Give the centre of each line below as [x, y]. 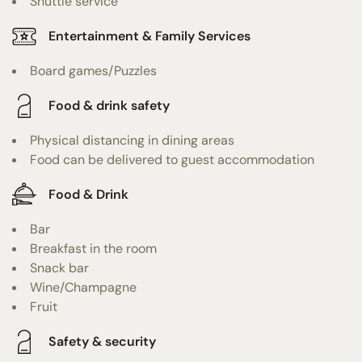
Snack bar [59, 267]
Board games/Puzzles [93, 70]
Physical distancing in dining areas [132, 140]
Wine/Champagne [83, 287]
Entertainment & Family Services [149, 36]
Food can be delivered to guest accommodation [172, 159]
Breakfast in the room [93, 248]
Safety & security [102, 342]
